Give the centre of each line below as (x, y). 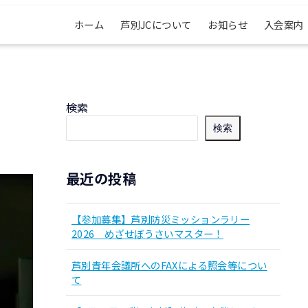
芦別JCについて (156, 24)
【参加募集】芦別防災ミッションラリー (161, 219)
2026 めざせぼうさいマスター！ (147, 234)
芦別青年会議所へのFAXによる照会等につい (169, 265)
